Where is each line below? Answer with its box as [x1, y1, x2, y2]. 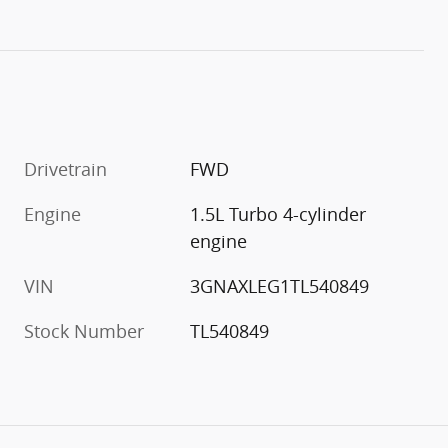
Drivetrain [24, 156, 107, 181]
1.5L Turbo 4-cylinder [190, 201, 367, 226]
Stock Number [24, 318, 144, 343]
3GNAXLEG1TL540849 [190, 273, 370, 298]
